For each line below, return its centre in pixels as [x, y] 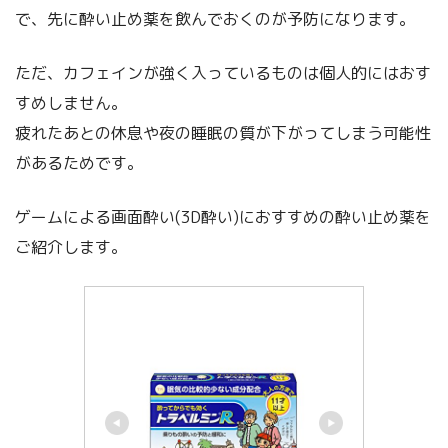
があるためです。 [79, 162]
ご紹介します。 [71, 246]
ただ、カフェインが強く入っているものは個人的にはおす [223, 72]
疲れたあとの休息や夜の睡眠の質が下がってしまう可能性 [223, 132]
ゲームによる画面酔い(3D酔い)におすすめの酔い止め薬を [223, 216]
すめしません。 [71, 102]
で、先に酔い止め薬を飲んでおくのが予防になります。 [215, 18]
